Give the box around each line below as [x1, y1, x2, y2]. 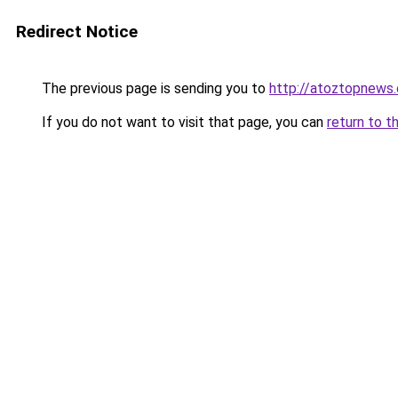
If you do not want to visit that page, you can [38, 114, 327, 131]
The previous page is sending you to [38, 80, 269, 97]
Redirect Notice [16, 21, 138, 42]
